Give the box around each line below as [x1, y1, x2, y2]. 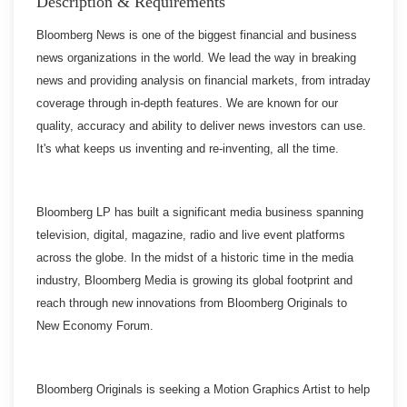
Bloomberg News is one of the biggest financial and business [36, 27, 357, 42]
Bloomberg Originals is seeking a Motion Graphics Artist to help [36, 382, 370, 396]
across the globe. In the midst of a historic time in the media [36, 250, 353, 264]
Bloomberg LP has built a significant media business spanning [36, 204, 363, 219]
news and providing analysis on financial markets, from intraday [36, 73, 371, 87]
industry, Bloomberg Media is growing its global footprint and [36, 273, 352, 287]
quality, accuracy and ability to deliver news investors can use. [36, 118, 366, 133]
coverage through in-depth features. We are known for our [36, 95, 338, 110]
